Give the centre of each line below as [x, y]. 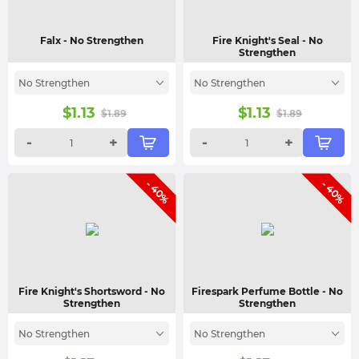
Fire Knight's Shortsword [81, 291]
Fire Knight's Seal [257, 40]
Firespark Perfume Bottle [257, 291]
